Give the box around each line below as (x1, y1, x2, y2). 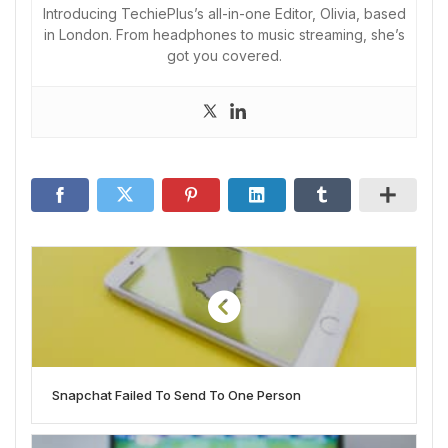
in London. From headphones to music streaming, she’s (43, 26, 405, 44)
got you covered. (166, 47, 282, 65)
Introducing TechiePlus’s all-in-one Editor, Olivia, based (42, 5, 406, 23)
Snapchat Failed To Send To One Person (52, 387, 301, 404)
